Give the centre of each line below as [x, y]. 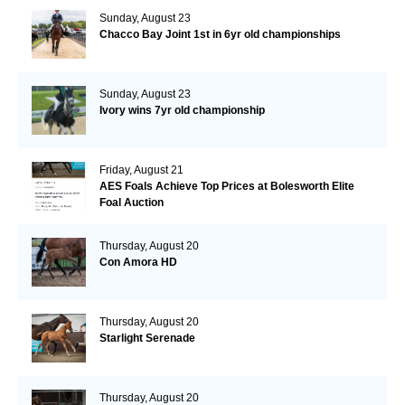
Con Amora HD [138, 262]
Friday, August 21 [141, 170]
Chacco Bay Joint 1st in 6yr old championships [220, 34]
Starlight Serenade [147, 338]
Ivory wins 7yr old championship [182, 110]
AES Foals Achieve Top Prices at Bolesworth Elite [226, 186]
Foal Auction [131, 202]
